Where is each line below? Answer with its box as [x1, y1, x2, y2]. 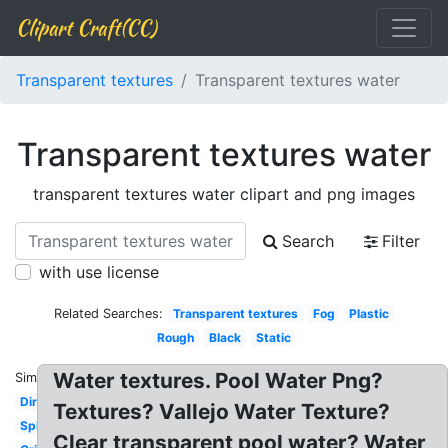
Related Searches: [54, 306, 164, 321]
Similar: [15, 370, 59, 385]
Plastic [349, 306, 390, 321]
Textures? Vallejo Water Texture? [53, 399, 391, 424]
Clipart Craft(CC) [16, 13, 156, 42]
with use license [39, 262, 159, 282]
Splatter [19, 418, 68, 433]
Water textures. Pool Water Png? [53, 368, 384, 393]
